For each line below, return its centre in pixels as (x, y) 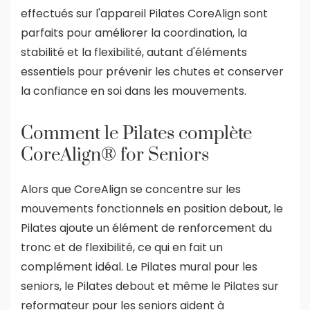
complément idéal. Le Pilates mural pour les (139, 266)
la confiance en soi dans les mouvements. (134, 91)
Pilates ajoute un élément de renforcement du (146, 228)
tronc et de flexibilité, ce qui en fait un (122, 247)
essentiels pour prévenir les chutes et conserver (152, 71)
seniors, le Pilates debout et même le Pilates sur (150, 286)
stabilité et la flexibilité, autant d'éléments (134, 52)
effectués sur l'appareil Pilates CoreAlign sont (144, 13)
